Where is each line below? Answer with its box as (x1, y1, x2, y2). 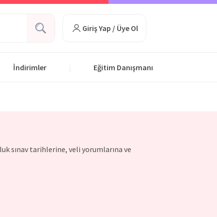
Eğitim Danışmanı (93, 62, 153, 72)
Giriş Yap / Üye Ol (82, 23, 138, 33)
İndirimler (13, 62, 46, 72)
